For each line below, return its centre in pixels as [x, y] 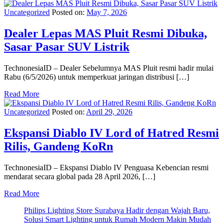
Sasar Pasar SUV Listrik [67, 47]
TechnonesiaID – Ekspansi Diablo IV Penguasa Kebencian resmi [106, 167]
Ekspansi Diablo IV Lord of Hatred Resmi [111, 133]
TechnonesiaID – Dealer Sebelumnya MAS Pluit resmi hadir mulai [109, 68]
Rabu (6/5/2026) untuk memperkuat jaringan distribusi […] [97, 77]
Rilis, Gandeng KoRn [58, 146]
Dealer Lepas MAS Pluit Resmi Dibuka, [106, 33]
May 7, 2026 [107, 12]
